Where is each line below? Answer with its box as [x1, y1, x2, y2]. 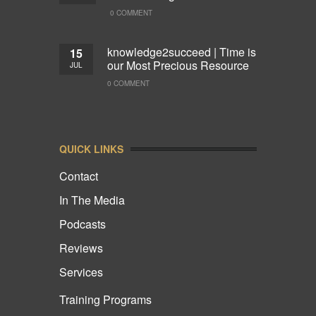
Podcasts [59, 215, 106, 232]
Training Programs [59, 291, 152, 308]
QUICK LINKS [59, 141, 123, 156]
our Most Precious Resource [107, 56, 249, 73]
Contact [59, 167, 98, 184]
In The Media [59, 191, 125, 208]
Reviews [59, 239, 103, 256]
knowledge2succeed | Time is [107, 43, 256, 60]
